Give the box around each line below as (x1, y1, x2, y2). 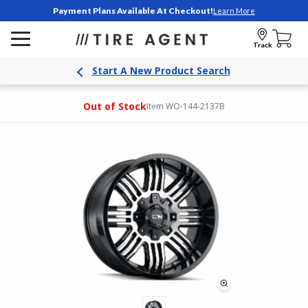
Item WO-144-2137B (146, 100, 225, 112)
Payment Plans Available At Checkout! (53, 5, 213, 16)
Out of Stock (83, 100, 146, 113)
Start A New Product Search (91, 64, 230, 77)
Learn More (213, 5, 255, 15)
